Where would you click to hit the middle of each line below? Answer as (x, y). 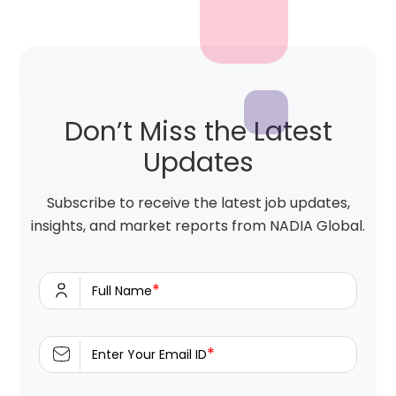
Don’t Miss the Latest (198, 132)
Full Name (122, 291)
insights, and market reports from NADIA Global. (198, 226)
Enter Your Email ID (150, 355)
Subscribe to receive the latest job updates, (198, 203)
